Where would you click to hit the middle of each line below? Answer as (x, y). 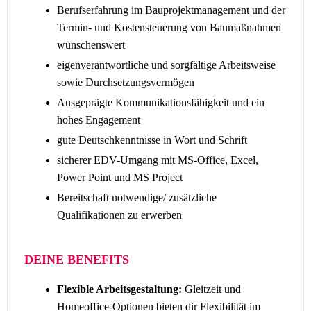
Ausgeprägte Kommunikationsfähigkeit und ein (161, 102)
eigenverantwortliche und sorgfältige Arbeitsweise (166, 65)
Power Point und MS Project (121, 177)
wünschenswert (92, 45)
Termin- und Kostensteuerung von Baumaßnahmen (169, 27)
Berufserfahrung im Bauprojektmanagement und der (171, 10)
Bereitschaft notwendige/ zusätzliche (137, 197)
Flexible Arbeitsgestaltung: (119, 289)
